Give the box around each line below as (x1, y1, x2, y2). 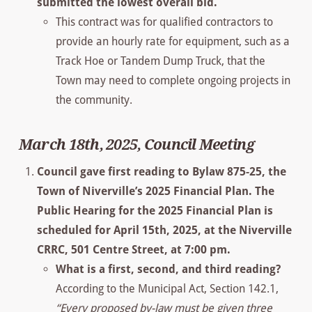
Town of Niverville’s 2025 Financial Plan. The (37, 185, 275, 198)
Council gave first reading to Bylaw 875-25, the (37, 165, 287, 179)
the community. (55, 93, 132, 107)
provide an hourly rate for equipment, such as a (55, 34, 290, 48)
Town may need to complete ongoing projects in (55, 73, 290, 87)
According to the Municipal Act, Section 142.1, (55, 282, 279, 296)
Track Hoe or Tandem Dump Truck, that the (55, 54, 265, 68)
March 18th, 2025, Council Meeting (18, 136, 254, 154)
